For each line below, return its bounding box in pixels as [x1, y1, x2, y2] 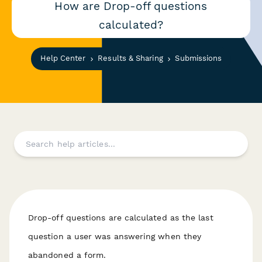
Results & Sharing [98, 54, 163, 63]
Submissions [175, 54, 222, 63]
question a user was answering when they [28, 231, 202, 241]
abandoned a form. [28, 250, 106, 260]
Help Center [40, 54, 86, 63]
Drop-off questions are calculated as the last [28, 212, 213, 222]
